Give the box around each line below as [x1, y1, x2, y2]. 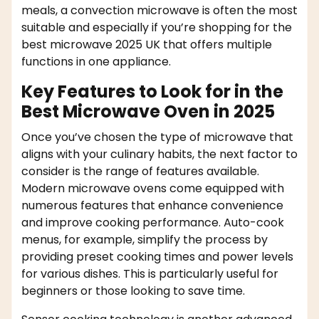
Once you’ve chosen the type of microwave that [21, 129, 293, 146]
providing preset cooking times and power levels [21, 249, 293, 266]
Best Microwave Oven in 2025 [21, 100, 275, 124]
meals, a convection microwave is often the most [21, 2, 298, 19]
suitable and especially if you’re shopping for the [21, 19, 292, 36]
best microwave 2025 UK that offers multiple [21, 36, 272, 53]
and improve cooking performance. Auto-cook [21, 214, 284, 231]
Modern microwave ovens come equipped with [21, 180, 284, 197]
